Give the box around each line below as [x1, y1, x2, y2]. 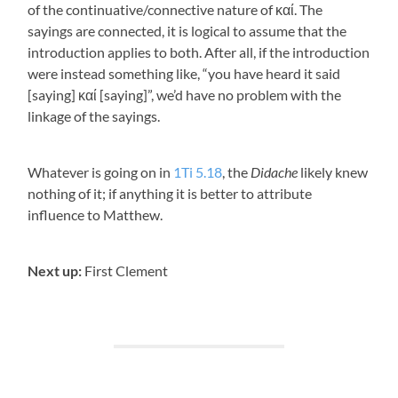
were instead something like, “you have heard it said [28, 65, 341, 83]
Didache [251, 163, 298, 181]
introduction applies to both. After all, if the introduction [28, 44, 370, 61]
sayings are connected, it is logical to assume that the [28, 22, 347, 40]
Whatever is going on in [28, 163, 174, 181]
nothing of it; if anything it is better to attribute [28, 185, 313, 203]
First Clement [82, 262, 169, 280]
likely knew [298, 163, 369, 181]
